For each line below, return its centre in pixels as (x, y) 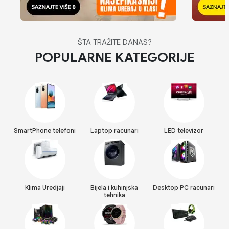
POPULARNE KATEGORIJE (114, 57)
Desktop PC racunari (184, 187)
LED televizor (184, 130)
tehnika (114, 195)
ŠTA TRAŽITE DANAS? (114, 42)
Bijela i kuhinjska (114, 187)
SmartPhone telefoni (45, 130)
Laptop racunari (114, 130)
